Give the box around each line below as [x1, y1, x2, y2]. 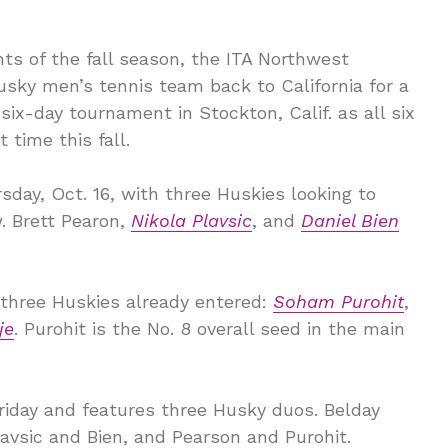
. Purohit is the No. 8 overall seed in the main [14, 318, 405, 339]
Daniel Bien [301, 210, 399, 231]
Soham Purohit [273, 291, 404, 312]
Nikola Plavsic [131, 210, 252, 231]
